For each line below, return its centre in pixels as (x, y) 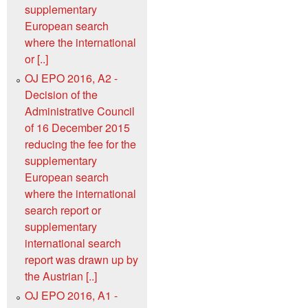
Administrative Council (80, 111)
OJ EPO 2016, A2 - (71, 78)
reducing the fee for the (80, 144)
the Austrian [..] (61, 276)
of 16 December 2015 (77, 127)
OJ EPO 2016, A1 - (71, 295)
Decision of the (61, 94)
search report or (63, 210)
